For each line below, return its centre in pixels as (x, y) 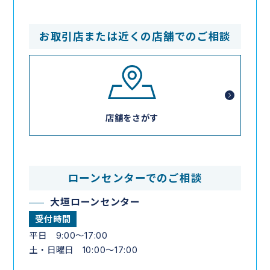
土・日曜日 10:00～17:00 (83, 250)
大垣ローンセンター (95, 202)
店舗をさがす (132, 118)
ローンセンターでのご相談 (135, 178)
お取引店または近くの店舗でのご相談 (135, 37)
